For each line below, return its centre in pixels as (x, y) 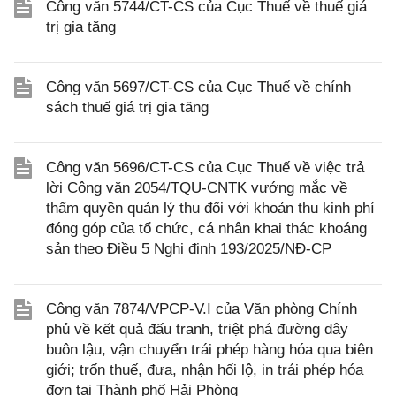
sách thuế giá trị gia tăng (127, 107)
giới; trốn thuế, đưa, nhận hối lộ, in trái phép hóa (205, 370)
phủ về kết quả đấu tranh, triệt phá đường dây (197, 329)
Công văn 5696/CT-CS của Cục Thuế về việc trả (205, 168)
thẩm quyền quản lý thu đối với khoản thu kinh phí (210, 208)
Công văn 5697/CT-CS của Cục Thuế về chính (198, 87)
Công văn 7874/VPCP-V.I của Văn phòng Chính (202, 309)
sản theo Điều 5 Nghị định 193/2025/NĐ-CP (189, 249)
